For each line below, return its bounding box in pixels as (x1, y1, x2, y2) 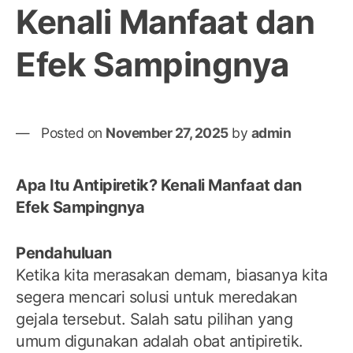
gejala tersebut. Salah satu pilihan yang (16, 310, 292, 329)
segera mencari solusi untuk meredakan (16, 288, 298, 307)
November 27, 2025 (106, 124, 229, 142)
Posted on (41, 124, 106, 142)
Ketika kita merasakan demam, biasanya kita (16, 266, 327, 285)
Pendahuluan (16, 243, 112, 263)
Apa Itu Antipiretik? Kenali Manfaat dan (16, 176, 302, 195)
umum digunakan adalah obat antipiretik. (16, 332, 303, 351)
